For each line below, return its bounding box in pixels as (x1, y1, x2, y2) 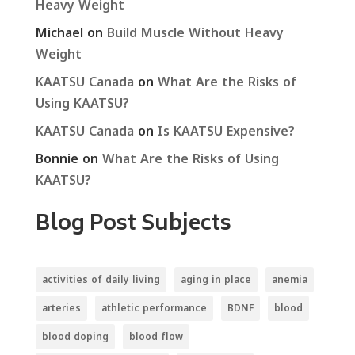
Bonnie (35, 149, 78, 167)
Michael (35, 23, 83, 41)
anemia (271, 272, 307, 286)
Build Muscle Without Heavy (106, 23, 284, 41)
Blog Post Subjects (35, 206, 231, 243)
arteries (41, 300, 81, 315)
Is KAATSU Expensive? (157, 121, 295, 139)
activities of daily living (41, 272, 160, 286)
